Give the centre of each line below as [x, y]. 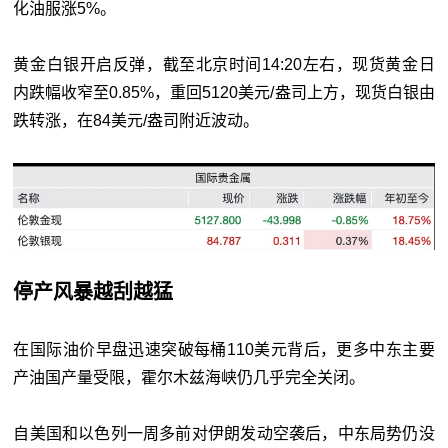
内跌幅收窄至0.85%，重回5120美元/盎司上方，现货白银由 [224, 93]
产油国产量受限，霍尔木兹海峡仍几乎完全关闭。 [189, 377]
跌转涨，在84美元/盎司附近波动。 [136, 121]
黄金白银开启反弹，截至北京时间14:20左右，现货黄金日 [224, 65]
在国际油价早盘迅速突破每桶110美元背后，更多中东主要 [224, 349]
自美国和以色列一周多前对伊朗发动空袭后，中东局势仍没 [224, 433]
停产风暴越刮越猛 [93, 291]
